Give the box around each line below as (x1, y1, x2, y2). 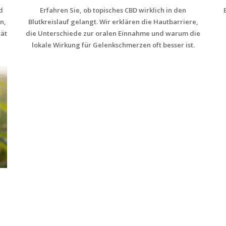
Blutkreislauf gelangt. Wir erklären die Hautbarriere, (28, 17, 198, 26)
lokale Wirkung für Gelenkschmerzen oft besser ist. (31, 40, 195, 49)
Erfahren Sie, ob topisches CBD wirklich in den (40, 5, 186, 15)
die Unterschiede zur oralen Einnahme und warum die (26, 28, 200, 38)
